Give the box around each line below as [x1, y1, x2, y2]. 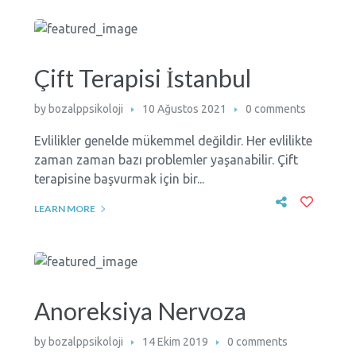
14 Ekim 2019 [141, 335, 208, 348]
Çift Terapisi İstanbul [33, 63, 251, 92]
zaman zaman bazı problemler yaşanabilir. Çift [33, 152, 298, 167]
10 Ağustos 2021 [141, 102, 226, 115]
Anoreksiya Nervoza [33, 296, 246, 325]
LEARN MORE [33, 202, 95, 215]
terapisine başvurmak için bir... [33, 171, 204, 186]
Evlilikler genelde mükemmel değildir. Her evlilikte [33, 133, 312, 148]
